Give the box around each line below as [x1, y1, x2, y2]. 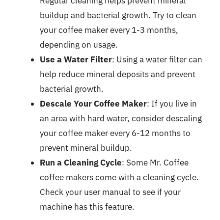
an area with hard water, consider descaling [40, 112, 202, 124]
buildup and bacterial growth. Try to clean [40, 9, 196, 21]
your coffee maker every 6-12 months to [40, 127, 191, 138]
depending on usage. [40, 39, 118, 50]
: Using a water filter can [112, 54, 202, 65]
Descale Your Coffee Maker [40, 98, 147, 109]
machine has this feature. [40, 201, 135, 212]
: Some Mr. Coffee [122, 157, 189, 168]
